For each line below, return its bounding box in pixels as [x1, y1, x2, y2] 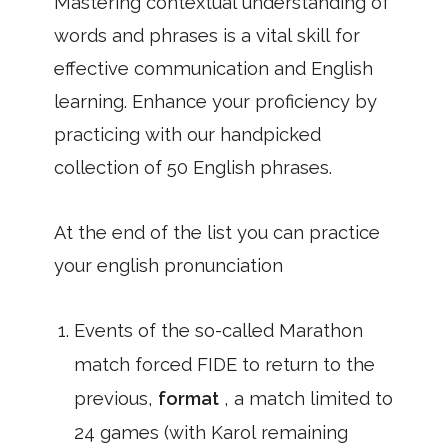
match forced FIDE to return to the [74, 354, 375, 375]
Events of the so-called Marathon [74, 320, 363, 341]
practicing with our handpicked [54, 124, 321, 145]
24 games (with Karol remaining [74, 422, 348, 443]
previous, [74, 388, 158, 409]
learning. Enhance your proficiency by [54, 91, 377, 112]
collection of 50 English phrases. [54, 157, 332, 178]
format [158, 388, 224, 409]
